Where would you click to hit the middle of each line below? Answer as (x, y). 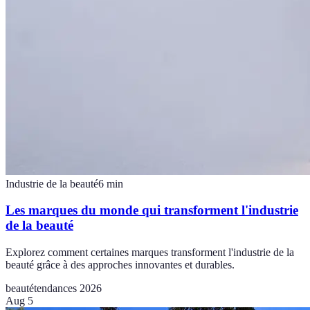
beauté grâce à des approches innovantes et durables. (120, 265)
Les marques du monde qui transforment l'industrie (152, 210)
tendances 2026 (68, 289)
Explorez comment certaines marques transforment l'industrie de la (150, 253)
